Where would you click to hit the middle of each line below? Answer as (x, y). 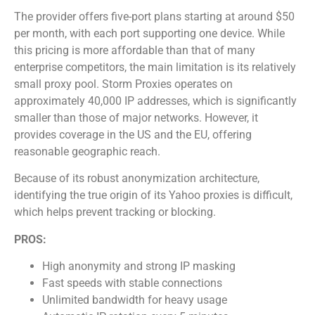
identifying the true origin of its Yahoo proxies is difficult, (153, 195)
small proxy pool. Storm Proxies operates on (123, 84)
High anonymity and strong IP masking (139, 266)
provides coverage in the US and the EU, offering (133, 135)
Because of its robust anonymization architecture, (137, 179)
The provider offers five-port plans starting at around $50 (154, 17)
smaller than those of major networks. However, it (136, 118)
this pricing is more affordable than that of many (135, 51)
